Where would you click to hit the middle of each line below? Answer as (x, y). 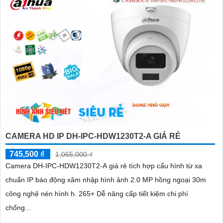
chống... (18, 208)
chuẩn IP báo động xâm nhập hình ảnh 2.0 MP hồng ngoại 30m (106, 180)
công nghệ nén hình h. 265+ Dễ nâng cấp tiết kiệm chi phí (97, 194)
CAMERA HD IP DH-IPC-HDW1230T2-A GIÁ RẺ (93, 136)
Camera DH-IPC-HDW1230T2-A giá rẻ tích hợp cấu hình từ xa (19, 166)
